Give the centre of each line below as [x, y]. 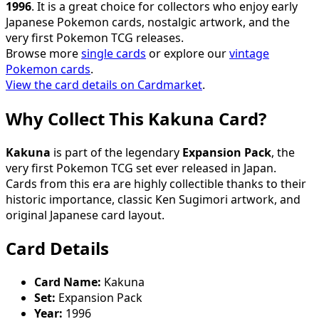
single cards [114, 53]
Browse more [43, 53]
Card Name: [68, 282]
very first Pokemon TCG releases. [95, 37]
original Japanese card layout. [85, 215]
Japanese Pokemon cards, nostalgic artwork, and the [148, 22]
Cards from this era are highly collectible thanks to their [156, 183]
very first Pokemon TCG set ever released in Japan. [141, 168]
